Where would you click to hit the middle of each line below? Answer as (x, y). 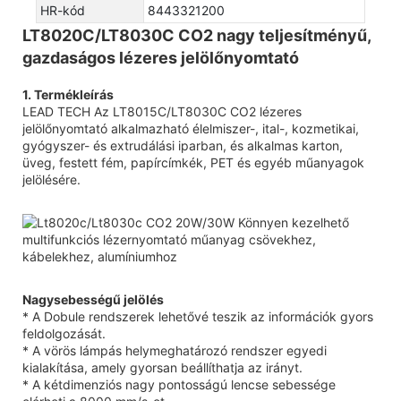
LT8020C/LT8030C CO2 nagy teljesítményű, (196, 35)
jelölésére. (51, 179)
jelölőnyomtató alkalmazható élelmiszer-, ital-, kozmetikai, (191, 128)
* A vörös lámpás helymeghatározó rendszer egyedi (175, 350)
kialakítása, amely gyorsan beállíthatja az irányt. (162, 367)
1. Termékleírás (68, 94)
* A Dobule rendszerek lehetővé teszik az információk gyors (198, 316)
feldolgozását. (64, 333)
